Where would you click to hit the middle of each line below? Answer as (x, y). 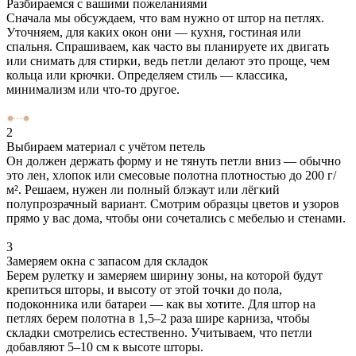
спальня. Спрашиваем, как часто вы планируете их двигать (168, 46)
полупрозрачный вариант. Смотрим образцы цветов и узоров (173, 203)
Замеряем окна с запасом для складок (107, 261)
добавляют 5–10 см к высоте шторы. (105, 346)
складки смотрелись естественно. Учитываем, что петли (159, 332)
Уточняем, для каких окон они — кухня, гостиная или (154, 32)
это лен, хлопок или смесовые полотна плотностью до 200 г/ (171, 175)
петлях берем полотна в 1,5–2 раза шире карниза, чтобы (158, 318)
